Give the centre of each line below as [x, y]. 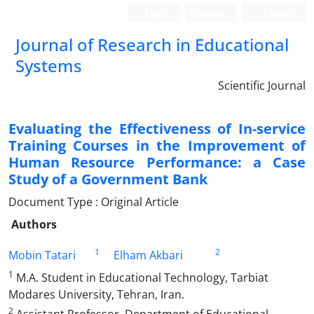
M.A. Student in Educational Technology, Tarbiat [141, 278]
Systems [49, 66]
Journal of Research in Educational [152, 45]
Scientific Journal [262, 86]
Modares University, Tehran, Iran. [96, 294]
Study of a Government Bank [108, 179]
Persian [278, 12]
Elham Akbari [148, 255]
